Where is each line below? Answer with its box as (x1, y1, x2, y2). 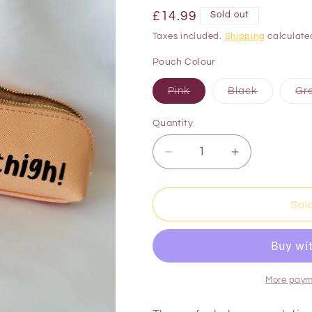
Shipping (224, 31, 265, 41)
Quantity (152, 118, 194, 129)
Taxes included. (152, 31, 225, 41)
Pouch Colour (152, 56, 216, 67)
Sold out (210, 10, 249, 19)
